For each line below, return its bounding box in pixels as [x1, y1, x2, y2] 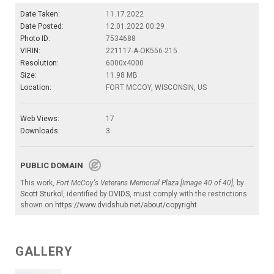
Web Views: [20, 114, 59, 124]
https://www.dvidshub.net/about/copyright [55, 201, 197, 210]
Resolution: [20, 59, 59, 68]
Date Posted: [20, 22, 64, 31]
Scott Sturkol [20, 190, 63, 199]
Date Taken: [20, 10, 60, 19]
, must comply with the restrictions [130, 190, 247, 199]
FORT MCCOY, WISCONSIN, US [106, 83, 207, 92]
